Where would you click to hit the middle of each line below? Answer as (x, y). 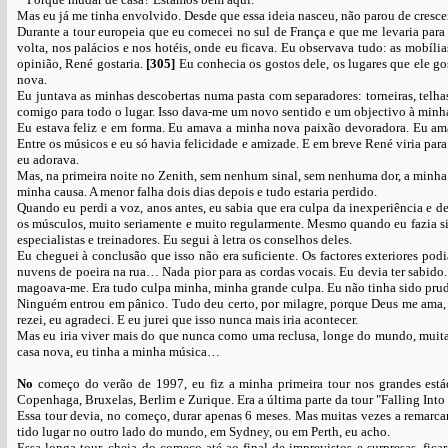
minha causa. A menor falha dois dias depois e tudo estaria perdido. (197, 191)
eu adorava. (48, 159)
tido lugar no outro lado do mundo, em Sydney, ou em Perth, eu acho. (203, 431)
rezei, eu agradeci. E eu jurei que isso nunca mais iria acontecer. (187, 319)
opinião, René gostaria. (82, 63)
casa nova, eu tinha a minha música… (118, 351)
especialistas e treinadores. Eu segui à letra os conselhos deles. (184, 239)
